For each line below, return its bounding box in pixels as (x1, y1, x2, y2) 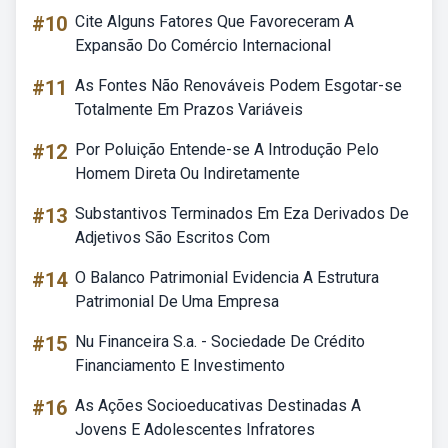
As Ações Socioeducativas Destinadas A (75, 396, 361, 415)
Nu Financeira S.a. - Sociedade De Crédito (75, 332, 365, 351)
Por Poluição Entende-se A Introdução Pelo (75, 140, 379, 159)
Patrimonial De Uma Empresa (75, 292, 279, 311)
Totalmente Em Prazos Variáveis (75, 100, 303, 119)
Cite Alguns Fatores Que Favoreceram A (75, 12, 354, 31)
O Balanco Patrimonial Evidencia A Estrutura (75, 268, 379, 287)
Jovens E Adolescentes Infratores (75, 420, 315, 439)
